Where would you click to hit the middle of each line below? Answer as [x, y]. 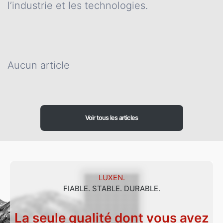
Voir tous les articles [111, 118]
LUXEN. [111, 177]
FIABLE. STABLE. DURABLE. [111, 188]
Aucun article [39, 65]
